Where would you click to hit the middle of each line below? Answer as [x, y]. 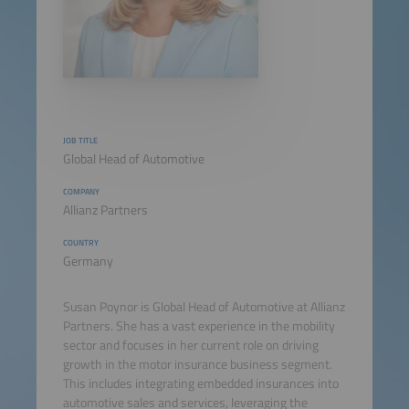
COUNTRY [80, 243]
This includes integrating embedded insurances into [200, 384]
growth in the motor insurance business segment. [197, 365]
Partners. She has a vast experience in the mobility [199, 326]
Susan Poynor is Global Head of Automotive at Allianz [204, 307]
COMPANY [81, 191]
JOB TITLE [80, 140]
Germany [88, 262]
